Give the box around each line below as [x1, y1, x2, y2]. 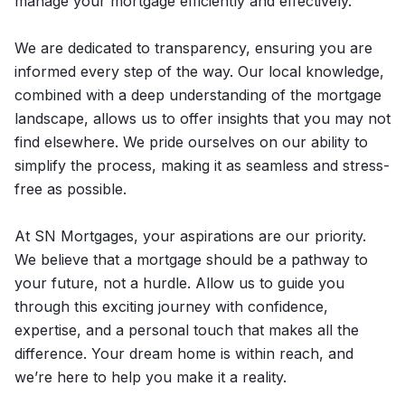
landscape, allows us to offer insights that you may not [14, 109, 391, 127]
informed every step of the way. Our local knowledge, [14, 62, 384, 80]
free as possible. [14, 180, 127, 198]
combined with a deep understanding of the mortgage [14, 86, 381, 104]
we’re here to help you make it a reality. [14, 368, 287, 386]
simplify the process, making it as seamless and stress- [14, 156, 390, 174]
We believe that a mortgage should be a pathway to [14, 250, 368, 268]
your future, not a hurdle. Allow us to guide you [14, 274, 344, 292]
